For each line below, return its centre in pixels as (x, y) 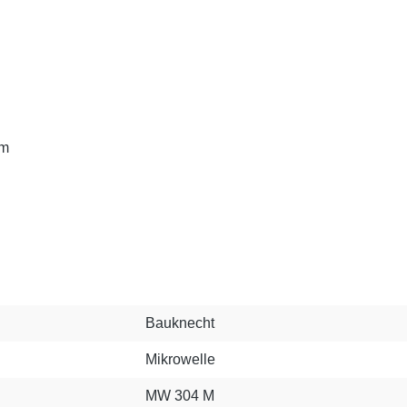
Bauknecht (180, 323)
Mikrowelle (180, 359)
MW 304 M (180, 396)
